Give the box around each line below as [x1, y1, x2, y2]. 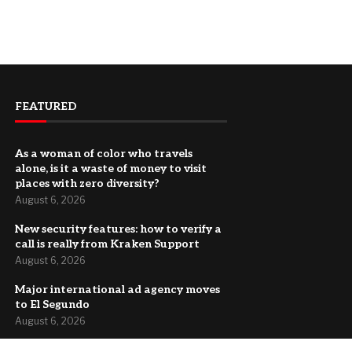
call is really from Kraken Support [15, 236, 200, 251]
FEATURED [15, 99, 77, 113]
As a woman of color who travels [15, 146, 192, 160]
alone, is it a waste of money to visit [15, 161, 207, 175]
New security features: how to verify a [15, 222, 222, 236]
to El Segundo [15, 297, 90, 311]
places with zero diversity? [15, 176, 159, 190]
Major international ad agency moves [15, 282, 220, 296]
